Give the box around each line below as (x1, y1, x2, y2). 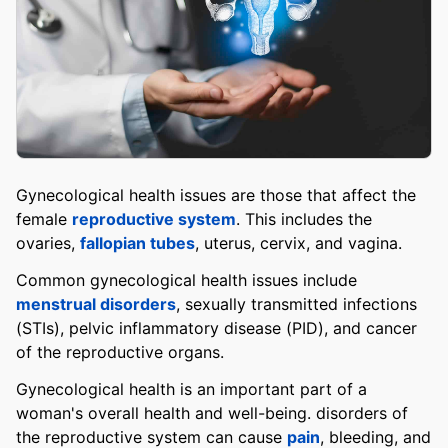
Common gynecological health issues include (16, 269, 357, 290)
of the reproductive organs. (16, 341, 224, 362)
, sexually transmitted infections (176, 293, 417, 314)
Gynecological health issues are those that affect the (16, 185, 416, 206)
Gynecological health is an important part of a (16, 378, 367, 399)
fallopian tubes (80, 233, 195, 254)
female (16, 209, 72, 230)
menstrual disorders (16, 293, 176, 314)
